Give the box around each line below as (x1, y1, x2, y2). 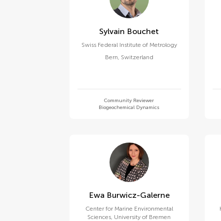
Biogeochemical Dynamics (99, 105, 160, 110)
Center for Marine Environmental (85, 205, 173, 212)
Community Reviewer (104, 98, 154, 104)
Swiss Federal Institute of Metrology (81, 41, 177, 48)
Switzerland (120, 54, 153, 61)
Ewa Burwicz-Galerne (106, 190, 170, 200)
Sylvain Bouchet (127, 27, 159, 36)
